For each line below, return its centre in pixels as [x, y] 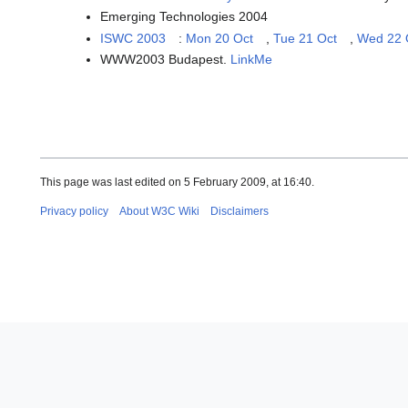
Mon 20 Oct [220, 38]
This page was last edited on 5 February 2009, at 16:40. [177, 183]
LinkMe [252, 59]
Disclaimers [240, 212]
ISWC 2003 [133, 38]
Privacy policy [74, 212]
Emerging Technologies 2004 [184, 17]
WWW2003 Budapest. [166, 59]
